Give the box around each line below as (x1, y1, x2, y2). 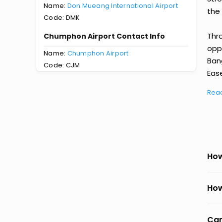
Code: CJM (44, 60, 80, 70)
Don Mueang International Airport (67, 1, 178, 10)
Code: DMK (44, 13, 80, 22)
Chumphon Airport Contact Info (44, 31, 165, 41)
